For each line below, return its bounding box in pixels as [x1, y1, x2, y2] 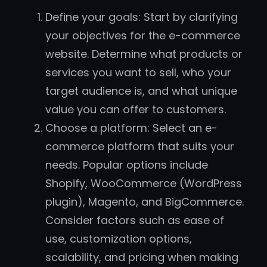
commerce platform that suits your [45, 139, 234, 154]
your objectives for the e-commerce [45, 28, 240, 44]
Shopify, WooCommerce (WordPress [45, 176, 242, 191]
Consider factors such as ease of [45, 213, 224, 228]
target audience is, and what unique [45, 83, 237, 99]
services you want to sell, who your [45, 65, 231, 80]
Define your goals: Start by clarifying [45, 10, 238, 25]
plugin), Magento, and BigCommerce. [45, 194, 244, 210]
